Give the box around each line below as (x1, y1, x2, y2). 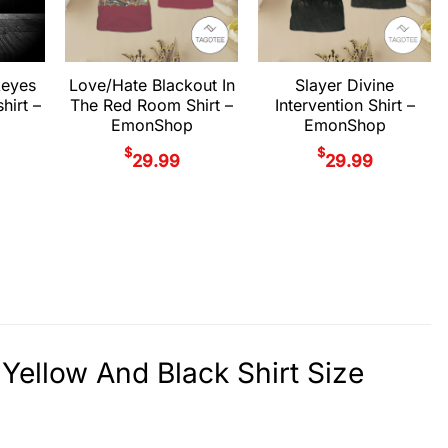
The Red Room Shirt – (70, 95, 234, 116)
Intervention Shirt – (274, 95, 415, 116)
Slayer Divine (295, 75, 394, 96)
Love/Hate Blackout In (68, 75, 235, 96)
